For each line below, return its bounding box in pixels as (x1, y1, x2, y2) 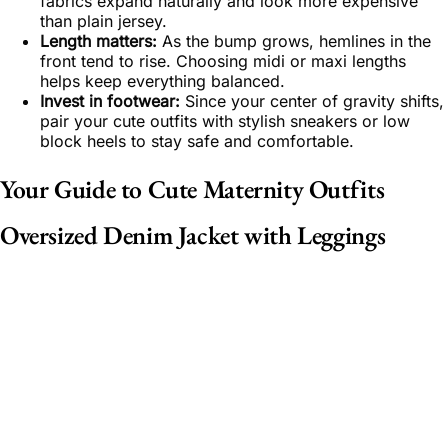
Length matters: (40, 30, 157, 51)
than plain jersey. (40, 10, 167, 31)
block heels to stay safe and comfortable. (40, 130, 354, 151)
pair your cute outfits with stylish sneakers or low (40, 110, 410, 131)
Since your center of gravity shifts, (180, 90, 444, 111)
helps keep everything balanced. (40, 70, 285, 91)
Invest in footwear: (40, 90, 180, 111)
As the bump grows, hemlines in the (157, 30, 431, 51)
